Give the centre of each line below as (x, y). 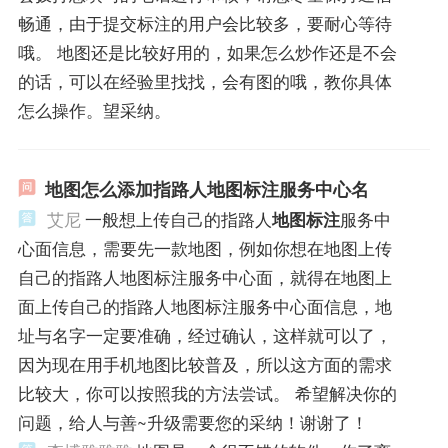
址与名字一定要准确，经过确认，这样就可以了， (204, 334)
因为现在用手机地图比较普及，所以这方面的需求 (204, 363)
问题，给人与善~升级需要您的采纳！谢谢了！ (192, 421)
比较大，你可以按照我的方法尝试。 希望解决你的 (207, 392)
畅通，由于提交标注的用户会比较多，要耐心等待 (204, 22)
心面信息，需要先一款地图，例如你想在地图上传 (204, 247)
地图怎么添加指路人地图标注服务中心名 (206, 188)
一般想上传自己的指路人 (178, 218)
